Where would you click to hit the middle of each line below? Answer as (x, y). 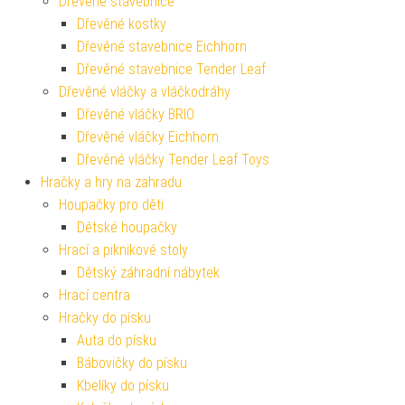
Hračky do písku (105, 317)
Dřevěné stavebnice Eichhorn (162, 46)
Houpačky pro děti (111, 204)
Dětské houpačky (127, 227)
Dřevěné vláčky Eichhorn (148, 137)
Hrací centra (94, 295)
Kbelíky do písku (123, 385)
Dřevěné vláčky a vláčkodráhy (145, 91)
